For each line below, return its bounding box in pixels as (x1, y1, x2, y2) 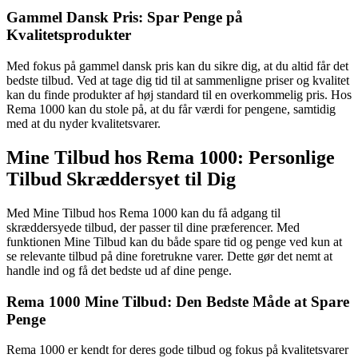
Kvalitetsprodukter (6, 26, 131, 44)
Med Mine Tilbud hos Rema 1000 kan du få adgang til (6, 205, 280, 220)
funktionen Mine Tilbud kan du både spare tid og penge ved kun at (6, 234, 342, 249)
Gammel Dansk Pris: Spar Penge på (6, 9, 243, 26)
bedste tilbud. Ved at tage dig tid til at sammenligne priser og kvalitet (6, 74, 349, 88)
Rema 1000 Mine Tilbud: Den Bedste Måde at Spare (6, 292, 349, 310)
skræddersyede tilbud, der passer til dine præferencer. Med (6, 220, 300, 234)
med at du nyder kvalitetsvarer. (6, 117, 161, 131)
